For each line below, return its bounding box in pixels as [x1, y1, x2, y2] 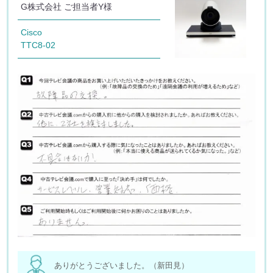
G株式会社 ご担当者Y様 [21, 1, 113, 12]
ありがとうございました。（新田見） [54, 260, 190, 270]
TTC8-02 [21, 40, 56, 50]
